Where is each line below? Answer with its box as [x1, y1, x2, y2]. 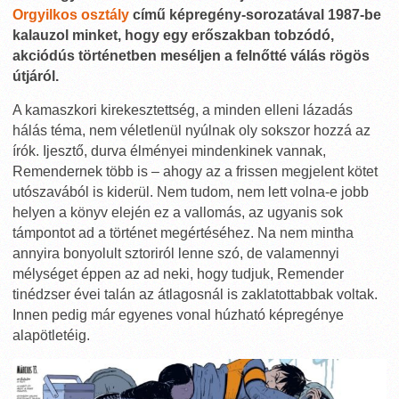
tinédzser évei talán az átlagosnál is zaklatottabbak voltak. [12, 287, 378, 302]
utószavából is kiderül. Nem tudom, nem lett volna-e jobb [12, 184, 369, 199]
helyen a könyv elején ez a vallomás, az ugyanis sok [12, 205, 343, 220]
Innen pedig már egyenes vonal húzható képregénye [12, 307, 344, 322]
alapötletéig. [12, 328, 90, 343]
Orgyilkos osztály [12, 7, 129, 22]
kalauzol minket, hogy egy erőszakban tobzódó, [12, 28, 334, 43]
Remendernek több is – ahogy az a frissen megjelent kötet [12, 164, 378, 179]
